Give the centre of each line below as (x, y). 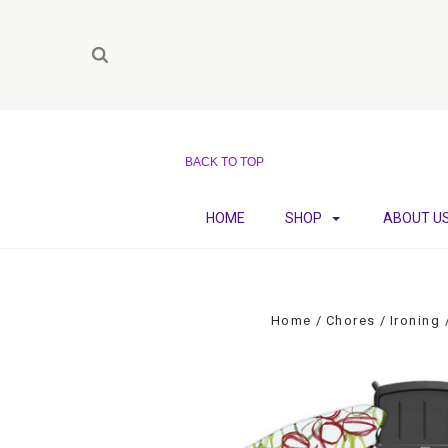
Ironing (414, 320)
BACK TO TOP (224, 162)
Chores (350, 320)
